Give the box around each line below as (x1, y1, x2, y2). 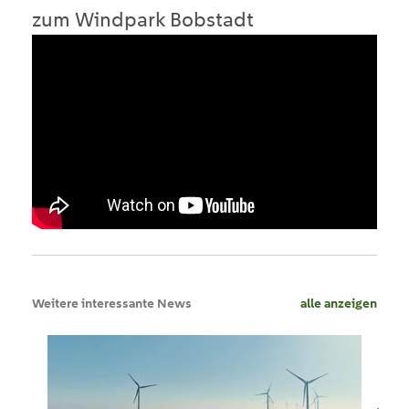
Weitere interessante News (32, 295, 192, 310)
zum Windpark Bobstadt (32, 7, 254, 32)
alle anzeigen (300, 295, 377, 310)
